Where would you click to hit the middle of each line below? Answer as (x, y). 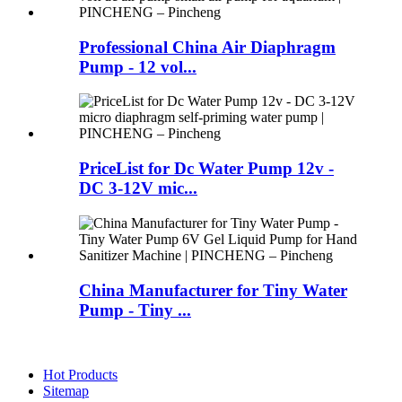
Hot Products (80, 375)
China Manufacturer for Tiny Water (213, 290)
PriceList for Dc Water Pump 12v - (206, 169)
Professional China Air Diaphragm (207, 47)
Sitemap (66, 391)
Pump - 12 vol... (138, 66)
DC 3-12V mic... (138, 188)
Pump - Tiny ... (135, 310)
